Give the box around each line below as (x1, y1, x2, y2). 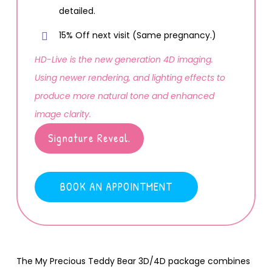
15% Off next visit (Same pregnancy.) (58, 29, 216, 41)
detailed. (58, 4, 95, 17)
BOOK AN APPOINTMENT (59, 178, 172, 194)
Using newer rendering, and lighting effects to (34, 71, 225, 84)
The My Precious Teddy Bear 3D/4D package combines (16, 254, 250, 267)
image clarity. (34, 107, 91, 120)
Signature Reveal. (47, 130, 131, 146)
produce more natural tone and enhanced (34, 89, 214, 102)
